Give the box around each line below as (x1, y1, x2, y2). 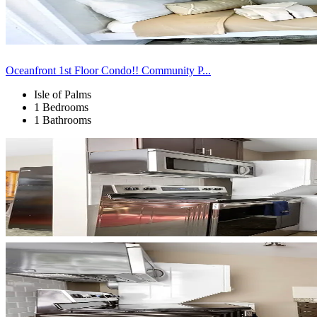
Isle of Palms (34, 88, 91, 100)
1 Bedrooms (34, 100, 88, 113)
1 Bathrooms (34, 113, 91, 126)
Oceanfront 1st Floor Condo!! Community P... (6, 64, 211, 76)
